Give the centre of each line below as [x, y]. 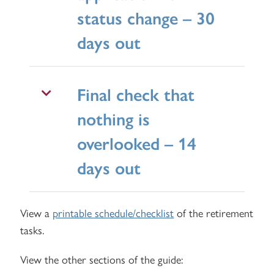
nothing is [114, 118]
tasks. [32, 229]
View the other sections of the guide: [102, 259]
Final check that [136, 93]
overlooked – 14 [137, 142]
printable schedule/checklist [113, 212]
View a [37, 212]
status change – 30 [146, 17]
